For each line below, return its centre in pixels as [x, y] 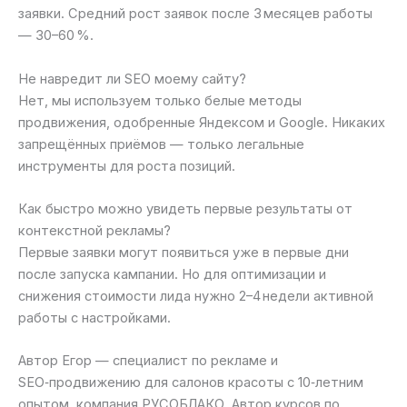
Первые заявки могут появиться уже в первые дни [184, 252]
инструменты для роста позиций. [127, 166]
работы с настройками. [94, 318]
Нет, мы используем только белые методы [160, 100]
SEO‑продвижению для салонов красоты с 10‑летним [191, 383]
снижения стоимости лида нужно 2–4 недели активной [196, 296]
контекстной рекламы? [94, 230]
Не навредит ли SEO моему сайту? [132, 79]
